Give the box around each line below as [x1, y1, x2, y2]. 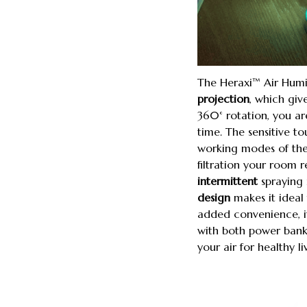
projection [197, 92, 249, 106]
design [197, 191, 230, 205]
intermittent [197, 174, 258, 188]
